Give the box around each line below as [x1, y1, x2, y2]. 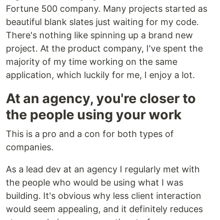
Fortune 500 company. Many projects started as [6, 3, 207, 14]
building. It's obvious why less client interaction [6, 191, 201, 201]
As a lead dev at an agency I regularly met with [6, 164, 200, 175]
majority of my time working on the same [6, 56, 177, 67]
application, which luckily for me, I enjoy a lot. [6, 70, 195, 81]
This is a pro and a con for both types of [6, 129, 174, 139]
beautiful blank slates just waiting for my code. [6, 17, 199, 27]
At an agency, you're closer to [6, 90, 196, 107]
